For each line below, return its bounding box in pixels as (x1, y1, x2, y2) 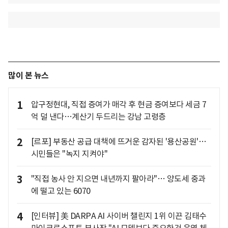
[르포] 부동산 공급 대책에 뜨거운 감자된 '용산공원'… (31, 136, 206, 147)
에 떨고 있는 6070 (31, 186, 91, 196)
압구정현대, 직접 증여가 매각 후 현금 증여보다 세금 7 (31, 99, 206, 110)
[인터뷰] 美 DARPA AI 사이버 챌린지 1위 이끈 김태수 (31, 211, 207, 221)
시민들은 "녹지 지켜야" (31, 149, 107, 159)
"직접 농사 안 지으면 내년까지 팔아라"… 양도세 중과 (31, 174, 206, 184)
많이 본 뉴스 (8, 70, 49, 81)
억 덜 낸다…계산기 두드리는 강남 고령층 (31, 111, 166, 122)
